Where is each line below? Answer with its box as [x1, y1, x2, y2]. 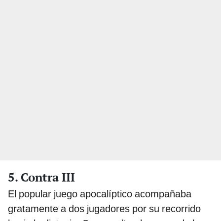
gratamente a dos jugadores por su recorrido [8, 202, 201, 215]
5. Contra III [8, 169, 75, 185]
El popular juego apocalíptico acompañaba [8, 187, 191, 200]
